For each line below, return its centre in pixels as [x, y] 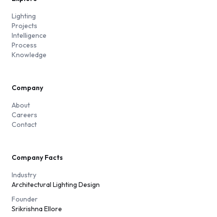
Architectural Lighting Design [56, 185]
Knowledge [29, 55]
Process [24, 45]
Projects [24, 26]
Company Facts [37, 157]
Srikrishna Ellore [37, 209]
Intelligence [29, 35]
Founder [25, 199]
